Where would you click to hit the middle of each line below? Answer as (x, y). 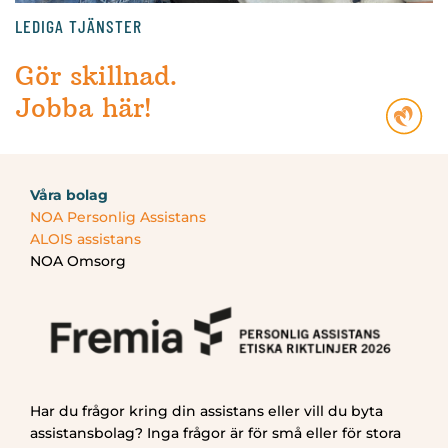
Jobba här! (82, 108)
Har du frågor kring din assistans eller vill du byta (206, 411)
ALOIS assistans (85, 239)
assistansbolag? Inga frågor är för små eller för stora (215, 433)
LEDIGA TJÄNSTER (78, 26)
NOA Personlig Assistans (117, 217)
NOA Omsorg (77, 261)
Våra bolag (68, 195)
